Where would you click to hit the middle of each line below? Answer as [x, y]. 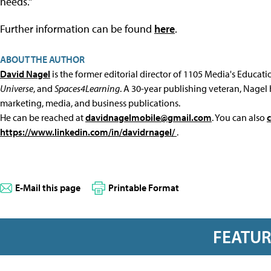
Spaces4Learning [87, 89]
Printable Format [144, 188]
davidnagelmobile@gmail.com [149, 118]
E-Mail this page [48, 188]
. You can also [239, 118]
